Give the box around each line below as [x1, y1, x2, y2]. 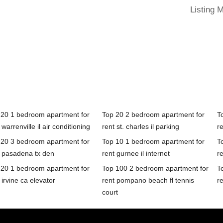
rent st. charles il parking [102, 122, 179, 131]
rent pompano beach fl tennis [102, 176, 194, 185]
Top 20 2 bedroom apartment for [102, 111, 205, 119]
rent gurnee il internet [102, 149, 170, 158]
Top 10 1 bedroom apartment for [102, 137, 205, 146]
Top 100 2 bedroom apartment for [102, 164, 209, 173]
